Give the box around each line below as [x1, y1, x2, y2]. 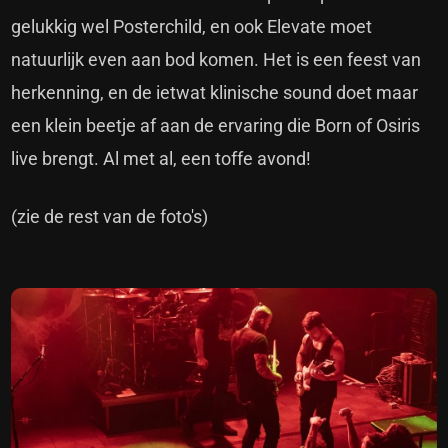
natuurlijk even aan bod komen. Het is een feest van [11, 48, 422, 70]
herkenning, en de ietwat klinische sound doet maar [11, 81, 419, 103]
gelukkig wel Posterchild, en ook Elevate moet [11, 15, 373, 37]
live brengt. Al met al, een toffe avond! [11, 147, 312, 169]
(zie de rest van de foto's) [11, 205, 209, 227]
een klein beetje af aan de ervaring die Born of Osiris [11, 114, 421, 136]
